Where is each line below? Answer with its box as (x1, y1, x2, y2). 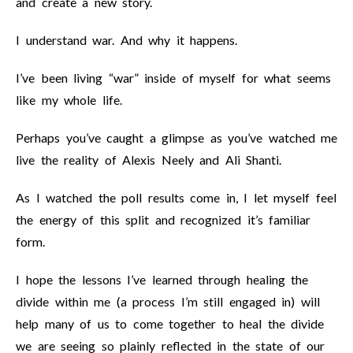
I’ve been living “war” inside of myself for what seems (16, 70, 331, 85)
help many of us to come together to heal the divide (16, 316, 324, 331)
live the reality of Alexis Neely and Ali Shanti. (16, 152, 281, 167)
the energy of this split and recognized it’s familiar (16, 212, 310, 227)
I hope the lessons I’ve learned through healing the (16, 272, 308, 287)
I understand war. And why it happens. (16, 32, 237, 47)
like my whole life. (16, 92, 122, 107)
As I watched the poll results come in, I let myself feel (16, 190, 336, 205)
